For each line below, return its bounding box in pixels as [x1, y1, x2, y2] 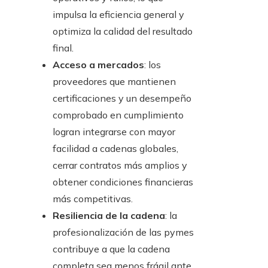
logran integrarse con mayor [53, 126, 175, 138]
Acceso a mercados [53, 59, 144, 71]
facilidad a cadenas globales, [53, 142, 178, 155]
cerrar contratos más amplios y [53, 159, 187, 172]
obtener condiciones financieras [53, 176, 193, 188]
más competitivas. [53, 193, 133, 205]
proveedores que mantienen [53, 75, 176, 88]
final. [53, 42, 74, 54]
